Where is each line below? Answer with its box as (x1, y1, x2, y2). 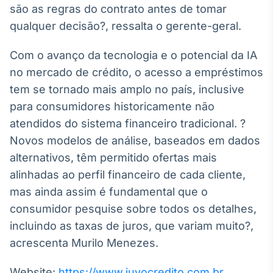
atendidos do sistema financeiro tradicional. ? (10, 117, 246, 130)
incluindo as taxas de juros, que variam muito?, (10, 219, 253, 232)
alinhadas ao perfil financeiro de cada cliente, (10, 168, 246, 181)
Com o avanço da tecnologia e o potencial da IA (10, 49, 257, 62)
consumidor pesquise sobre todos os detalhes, (10, 202, 257, 215)
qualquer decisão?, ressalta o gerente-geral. (10, 19, 241, 32)
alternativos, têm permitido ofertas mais (10, 151, 217, 164)
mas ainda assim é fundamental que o (10, 185, 208, 198)
